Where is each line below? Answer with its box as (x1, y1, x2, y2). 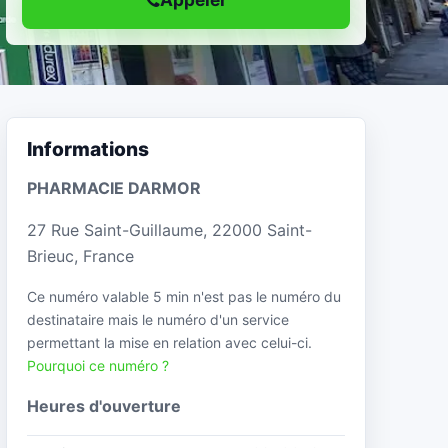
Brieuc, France (27, 245, 134, 266)
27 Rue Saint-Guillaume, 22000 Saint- (27, 219, 312, 240)
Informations (27, 137, 149, 161)
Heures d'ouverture (27, 395, 181, 416)
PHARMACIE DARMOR (27, 177, 201, 198)
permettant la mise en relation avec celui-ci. (27, 333, 312, 351)
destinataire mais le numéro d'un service (27, 310, 289, 328)
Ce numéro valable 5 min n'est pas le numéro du (27, 287, 341, 305)
